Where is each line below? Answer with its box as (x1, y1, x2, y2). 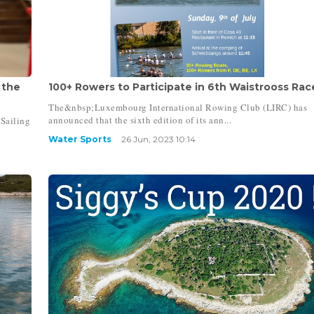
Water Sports (48, 133, 112, 144)
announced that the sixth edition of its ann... (48, 113, 232, 126)
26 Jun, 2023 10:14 (121, 133, 196, 144)
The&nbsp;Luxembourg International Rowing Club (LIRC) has (48, 100, 308, 114)
